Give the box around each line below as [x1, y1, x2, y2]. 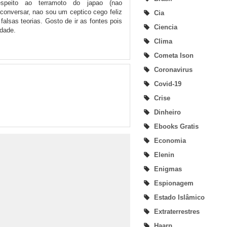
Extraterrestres [154, 207, 200, 215]
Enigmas [154, 165, 182, 173]
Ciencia [154, 23, 177, 31]
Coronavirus [154, 65, 193, 73]
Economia [154, 136, 186, 144]
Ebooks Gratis [154, 122, 199, 130]
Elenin [154, 150, 174, 159]
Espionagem [154, 179, 194, 187]
